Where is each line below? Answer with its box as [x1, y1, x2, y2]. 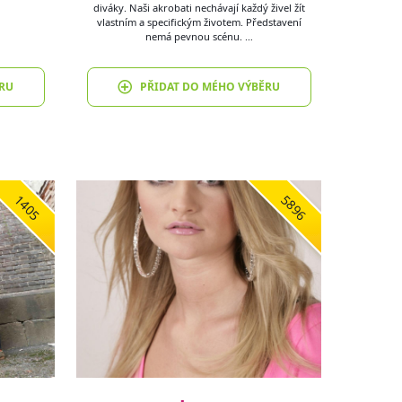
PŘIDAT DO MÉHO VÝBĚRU [139, 79, 280, 95]
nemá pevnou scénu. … [144, 30, 253, 44]
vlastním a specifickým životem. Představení [96, 15, 301, 30]
